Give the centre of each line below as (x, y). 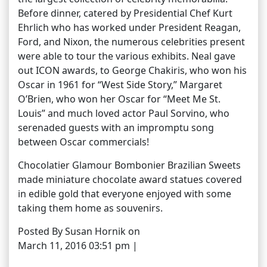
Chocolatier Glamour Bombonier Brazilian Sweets (129, 165)
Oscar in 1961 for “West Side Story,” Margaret (120, 84)
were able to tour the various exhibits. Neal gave (127, 56)
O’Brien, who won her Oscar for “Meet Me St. (119, 99)
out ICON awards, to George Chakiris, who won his (132, 70)
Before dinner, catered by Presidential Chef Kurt (125, 13)
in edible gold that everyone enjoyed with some (125, 193)
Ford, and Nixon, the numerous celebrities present (131, 41)
